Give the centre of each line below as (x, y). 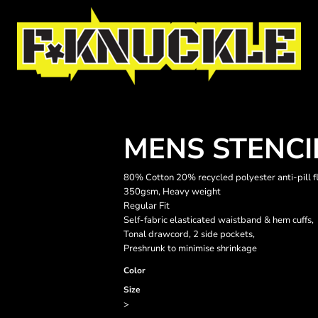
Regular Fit (147, 206)
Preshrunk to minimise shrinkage (190, 248)
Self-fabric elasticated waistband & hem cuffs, (219, 220)
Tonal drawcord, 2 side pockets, (189, 234)
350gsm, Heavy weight (172, 192)
